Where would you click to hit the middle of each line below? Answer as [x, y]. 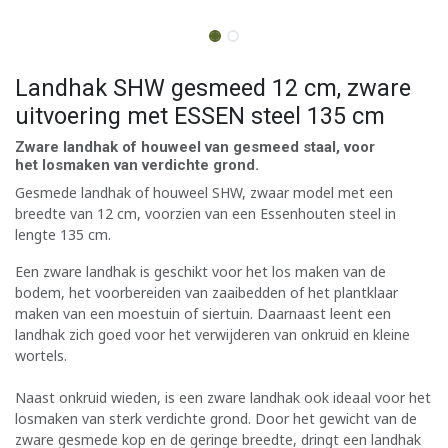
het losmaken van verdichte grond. [137, 164]
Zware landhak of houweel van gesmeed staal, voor [195, 146]
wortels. [41, 355]
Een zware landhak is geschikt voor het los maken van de [200, 271]
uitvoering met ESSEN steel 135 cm [200, 115]
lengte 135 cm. [63, 234]
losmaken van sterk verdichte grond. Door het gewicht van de [216, 418]
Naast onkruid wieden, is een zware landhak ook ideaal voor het [223, 397]
